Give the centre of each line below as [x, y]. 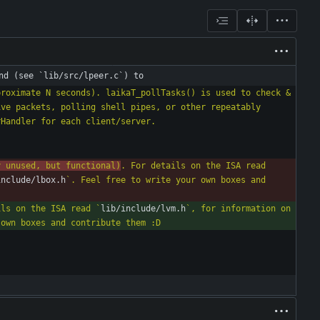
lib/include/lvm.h [143, 209]
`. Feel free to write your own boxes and [166, 180]
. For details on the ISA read [193, 166]
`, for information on [238, 209]
